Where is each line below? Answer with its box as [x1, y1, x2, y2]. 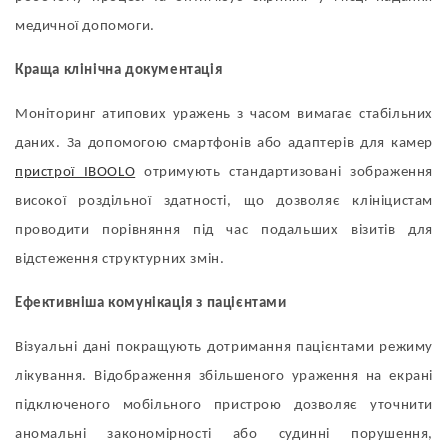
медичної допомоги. [15, 19, 155, 35]
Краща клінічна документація [15, 63, 223, 79]
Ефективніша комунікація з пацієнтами [15, 296, 287, 312]
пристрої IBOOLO [15, 165, 136, 181]
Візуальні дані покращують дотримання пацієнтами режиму [15, 340, 433, 356]
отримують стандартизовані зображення [135, 165, 434, 181]
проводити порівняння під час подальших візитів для [15, 223, 433, 239]
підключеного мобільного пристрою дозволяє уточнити [15, 398, 433, 414]
